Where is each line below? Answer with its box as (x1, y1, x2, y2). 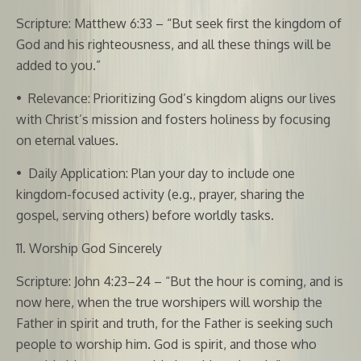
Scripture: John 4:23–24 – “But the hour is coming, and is (16, 272, 343, 289)
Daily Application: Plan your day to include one (28, 164, 295, 181)
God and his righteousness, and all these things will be (16, 35, 331, 52)
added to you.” (16, 56, 101, 73)
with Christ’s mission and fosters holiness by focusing (16, 110, 330, 127)
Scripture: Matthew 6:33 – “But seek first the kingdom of (16, 15, 342, 31)
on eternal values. (16, 131, 118, 148)
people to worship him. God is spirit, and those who (16, 335, 317, 352)
